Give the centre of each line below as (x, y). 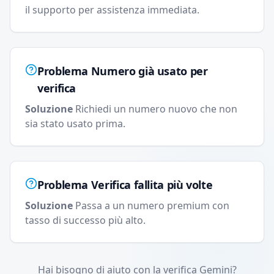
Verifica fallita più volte (152, 185)
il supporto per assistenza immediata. (112, 10)
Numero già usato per (149, 71)
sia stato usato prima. (75, 124)
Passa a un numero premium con (152, 206)
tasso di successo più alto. (85, 220)
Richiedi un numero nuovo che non (156, 109)
